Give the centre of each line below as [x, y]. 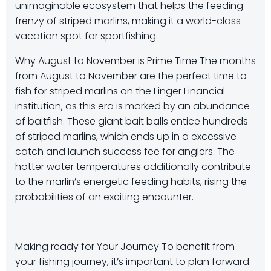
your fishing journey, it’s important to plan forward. [133, 262]
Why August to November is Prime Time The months [135, 61]
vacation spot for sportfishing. [87, 36]
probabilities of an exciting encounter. [104, 197]
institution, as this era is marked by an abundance [132, 106]
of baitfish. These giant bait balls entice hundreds [132, 121]
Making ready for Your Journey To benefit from [125, 247]
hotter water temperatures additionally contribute [133, 167]
